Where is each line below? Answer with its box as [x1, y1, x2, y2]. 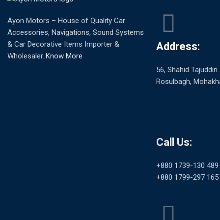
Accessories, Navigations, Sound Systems [7, 28, 144, 37]
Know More [46, 52, 82, 61]
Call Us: [156, 136, 192, 149]
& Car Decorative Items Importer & [7, 40, 119, 49]
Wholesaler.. [7, 52, 46, 61]
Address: [156, 40, 200, 53]
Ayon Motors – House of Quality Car [7, 16, 125, 26]
